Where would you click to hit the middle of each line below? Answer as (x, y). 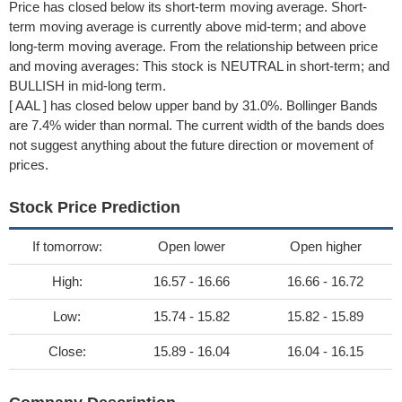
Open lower (192, 246)
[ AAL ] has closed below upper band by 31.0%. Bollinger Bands (193, 105)
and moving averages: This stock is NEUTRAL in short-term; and (199, 66)
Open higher (325, 246)
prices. (29, 165)
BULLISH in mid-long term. (87, 86)
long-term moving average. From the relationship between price (193, 46)
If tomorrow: (67, 246)
